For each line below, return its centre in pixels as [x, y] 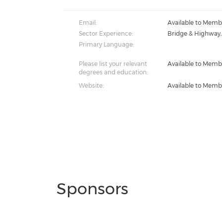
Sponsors [93, 189]
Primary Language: [107, 44]
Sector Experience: [106, 33]
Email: [88, 23]
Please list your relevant [113, 64]
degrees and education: [113, 72]
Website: [91, 85]
